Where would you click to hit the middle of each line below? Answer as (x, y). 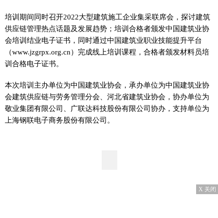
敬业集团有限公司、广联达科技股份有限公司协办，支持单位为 (107, 108)
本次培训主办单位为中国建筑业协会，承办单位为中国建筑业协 (107, 85)
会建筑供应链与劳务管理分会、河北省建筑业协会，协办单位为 (107, 96)
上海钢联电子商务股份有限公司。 (60, 120)
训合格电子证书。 (34, 63)
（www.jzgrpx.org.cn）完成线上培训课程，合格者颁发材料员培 (107, 52)
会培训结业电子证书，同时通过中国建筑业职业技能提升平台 (103, 40)
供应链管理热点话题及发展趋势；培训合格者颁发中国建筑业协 (107, 28)
